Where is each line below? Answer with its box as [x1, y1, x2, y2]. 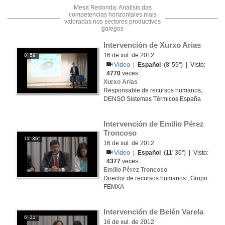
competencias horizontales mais [68, 11, 157, 18]
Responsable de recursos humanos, [103, 87, 202, 94]
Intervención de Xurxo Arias [103, 41, 201, 49]
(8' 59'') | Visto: [161, 61, 206, 68]
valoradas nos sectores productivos [64, 18, 161, 25]
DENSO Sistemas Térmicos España [103, 95, 201, 102]
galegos [101, 25, 124, 32]
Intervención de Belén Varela [103, 207, 203, 216]
